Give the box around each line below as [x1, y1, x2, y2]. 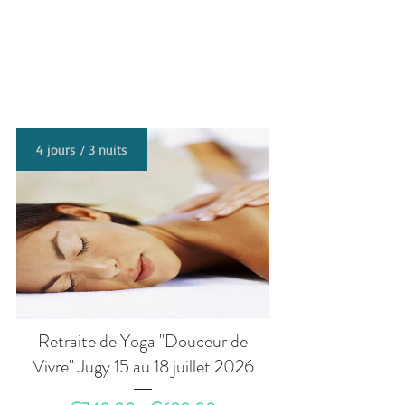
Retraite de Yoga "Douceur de [38, 328, 248, 354]
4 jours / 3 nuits [36, 141, 127, 158]
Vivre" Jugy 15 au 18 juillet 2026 [32, 353, 254, 380]
